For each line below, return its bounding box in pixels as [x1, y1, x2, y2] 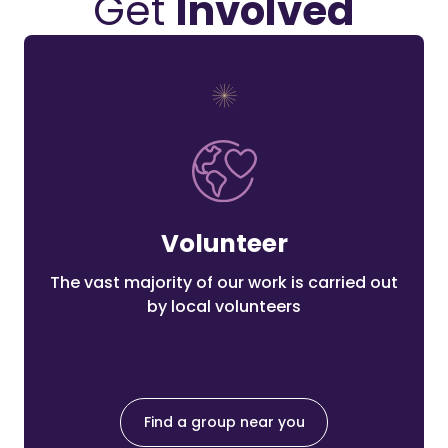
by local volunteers [147, 295, 301, 319]
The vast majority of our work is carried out [50, 271, 398, 295]
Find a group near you [143, 412, 305, 433]
